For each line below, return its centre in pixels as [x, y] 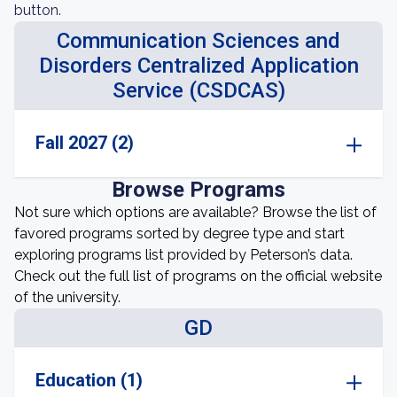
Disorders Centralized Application [198, 66]
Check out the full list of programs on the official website [198, 276]
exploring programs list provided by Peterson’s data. [183, 255]
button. [38, 10]
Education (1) [89, 380]
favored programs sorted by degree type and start [179, 234]
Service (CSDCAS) [198, 90]
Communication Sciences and [198, 41]
